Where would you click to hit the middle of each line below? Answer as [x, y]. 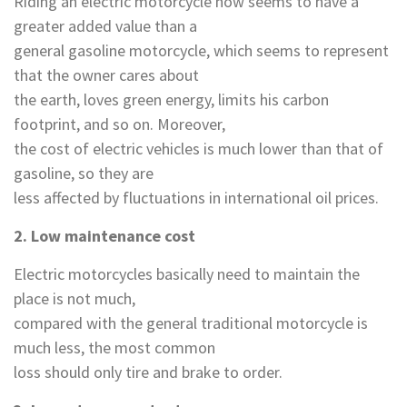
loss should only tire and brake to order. [148, 372]
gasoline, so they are [84, 173]
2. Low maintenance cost [104, 236]
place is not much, [74, 298]
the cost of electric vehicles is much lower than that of [199, 149]
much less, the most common [114, 347]
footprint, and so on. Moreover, [119, 124]
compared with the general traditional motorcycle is [191, 323]
